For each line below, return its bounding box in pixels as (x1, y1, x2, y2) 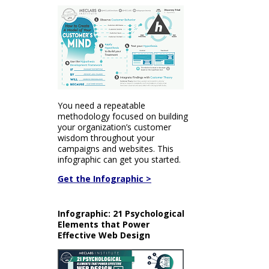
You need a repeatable (58, 100, 145, 111)
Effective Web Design (58, 229, 150, 241)
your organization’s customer (58, 121, 171, 133)
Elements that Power (58, 219, 150, 230)
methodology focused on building (58, 110, 188, 122)
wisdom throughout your (58, 132, 154, 144)
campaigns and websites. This (58, 143, 174, 154)
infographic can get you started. (58, 154, 181, 165)
